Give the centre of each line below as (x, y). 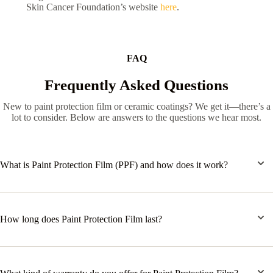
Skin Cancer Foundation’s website (93, 7)
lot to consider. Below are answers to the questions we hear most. (136, 117)
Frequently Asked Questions (136, 85)
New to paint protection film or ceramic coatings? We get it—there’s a (136, 106)
